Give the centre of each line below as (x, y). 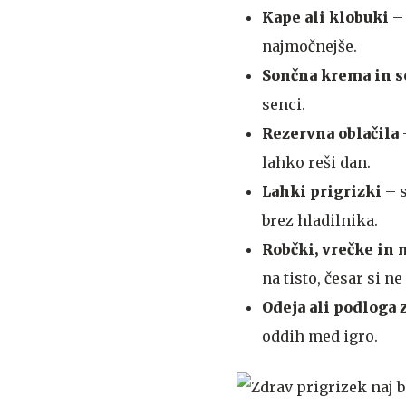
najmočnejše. (309, 46)
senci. (284, 104)
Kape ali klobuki (327, 17)
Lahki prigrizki (324, 191)
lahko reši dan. (316, 162)
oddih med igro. (320, 336)
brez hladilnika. (320, 220)
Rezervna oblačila (332, 133)
